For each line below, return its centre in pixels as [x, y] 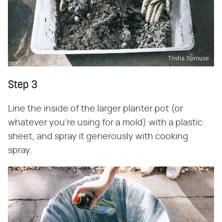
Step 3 [23, 85]
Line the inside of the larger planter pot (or [95, 109]
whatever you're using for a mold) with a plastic [105, 123]
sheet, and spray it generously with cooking [98, 137]
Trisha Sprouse [189, 58]
